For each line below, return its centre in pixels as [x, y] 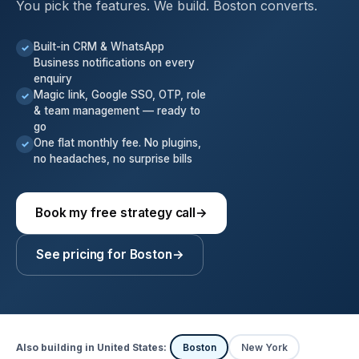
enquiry [53, 79]
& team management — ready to [117, 111]
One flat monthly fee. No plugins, [117, 143]
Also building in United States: [91, 347]
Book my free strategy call [115, 213]
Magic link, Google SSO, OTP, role [120, 95]
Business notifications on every [114, 63]
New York [264, 347]
